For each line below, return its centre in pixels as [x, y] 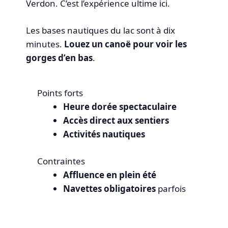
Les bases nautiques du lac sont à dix [101, 30]
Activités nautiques [104, 134]
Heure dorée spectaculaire [120, 107]
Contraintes [61, 161]
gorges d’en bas [60, 58]
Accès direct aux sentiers [116, 121]
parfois [170, 188]
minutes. [45, 44]
